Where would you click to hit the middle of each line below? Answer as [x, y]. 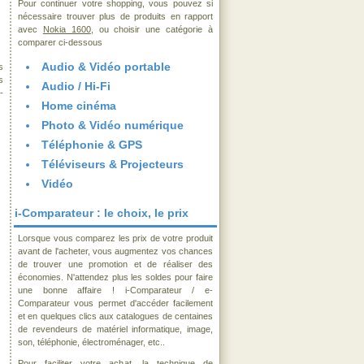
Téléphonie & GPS [92, 145]
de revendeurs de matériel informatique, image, [115, 329]
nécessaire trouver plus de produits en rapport [115, 16]
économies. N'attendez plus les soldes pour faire [115, 277]
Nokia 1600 [67, 29]
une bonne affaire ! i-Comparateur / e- [115, 290]
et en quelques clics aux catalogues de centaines [115, 316]
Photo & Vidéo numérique [113, 125]
